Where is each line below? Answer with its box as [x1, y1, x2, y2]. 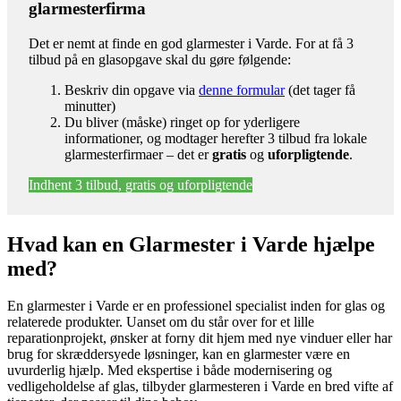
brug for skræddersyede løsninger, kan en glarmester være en [7, 346, 350, 363]
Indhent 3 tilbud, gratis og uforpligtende [29, 176, 252, 192]
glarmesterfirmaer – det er [64, 146, 212, 162]
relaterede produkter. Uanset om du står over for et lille [7, 314, 314, 330]
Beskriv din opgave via [64, 81, 199, 98]
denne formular [199, 81, 285, 98]
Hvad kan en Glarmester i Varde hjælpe [7, 232, 375, 256]
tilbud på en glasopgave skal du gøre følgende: [29, 51, 291, 67]
